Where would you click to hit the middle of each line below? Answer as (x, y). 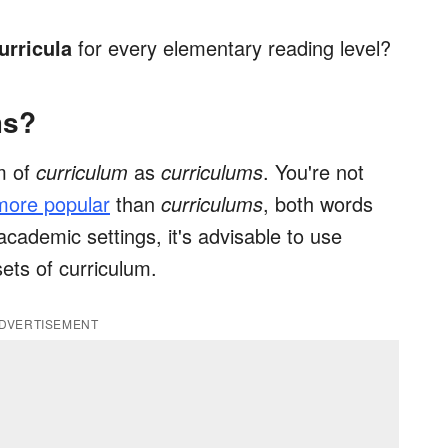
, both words (318, 204)
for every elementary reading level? (231, 48)
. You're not (313, 172)
